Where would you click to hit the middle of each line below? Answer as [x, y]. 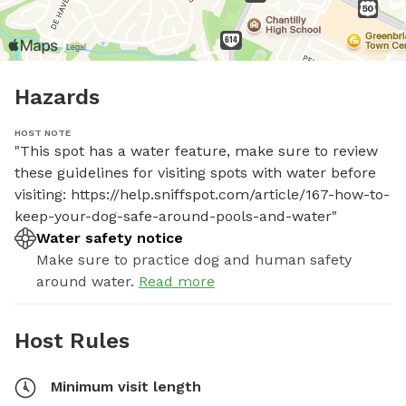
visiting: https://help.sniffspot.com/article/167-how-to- [202, 194]
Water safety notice [110, 237]
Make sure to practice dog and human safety [194, 259]
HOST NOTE [43, 132]
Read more [177, 281]
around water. [85, 281]
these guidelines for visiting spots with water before [195, 172]
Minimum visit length [126, 386]
